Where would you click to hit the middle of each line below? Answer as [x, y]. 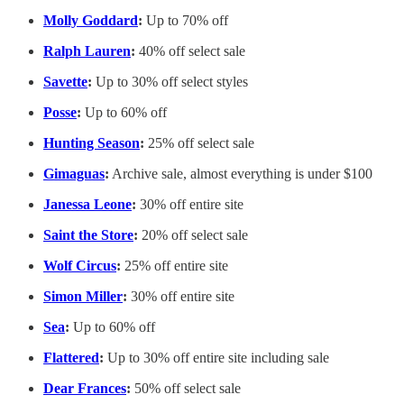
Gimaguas [74, 174]
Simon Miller [83, 297]
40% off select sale [192, 51]
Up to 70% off [187, 21]
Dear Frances [85, 389]
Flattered [71, 358]
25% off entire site [174, 266]
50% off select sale [188, 389]
